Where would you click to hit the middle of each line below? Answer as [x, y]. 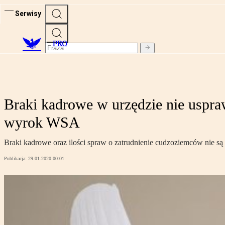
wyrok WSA [42, 123]
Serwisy [28, 13]
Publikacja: [16, 159]
